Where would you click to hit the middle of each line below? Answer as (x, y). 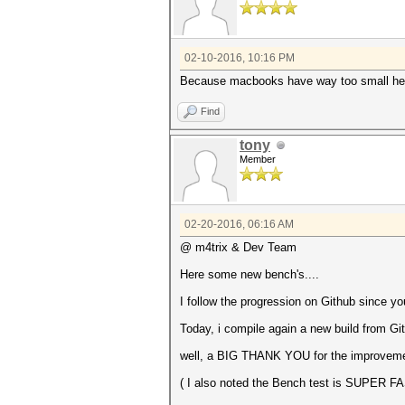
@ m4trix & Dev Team (238, 247)
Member (258, 159)
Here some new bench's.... (250, 274)
